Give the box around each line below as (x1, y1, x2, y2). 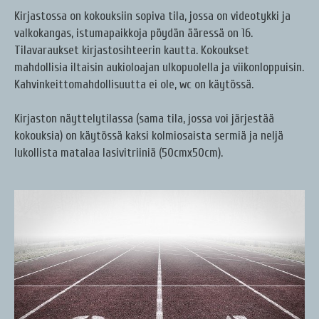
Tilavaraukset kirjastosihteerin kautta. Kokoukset (14, 43, 249, 58)
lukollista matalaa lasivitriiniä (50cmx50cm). (14, 146, 223, 160)
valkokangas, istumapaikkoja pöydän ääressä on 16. (14, 26, 253, 41)
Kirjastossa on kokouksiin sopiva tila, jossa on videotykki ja (14, 9, 291, 23)
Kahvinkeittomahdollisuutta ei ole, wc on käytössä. (14, 78, 253, 92)
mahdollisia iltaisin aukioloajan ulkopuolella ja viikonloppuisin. (14, 61, 304, 75)
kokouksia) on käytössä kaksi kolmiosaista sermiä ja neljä (14, 129, 283, 143)
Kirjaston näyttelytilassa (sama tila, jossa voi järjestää (14, 112, 274, 126)
